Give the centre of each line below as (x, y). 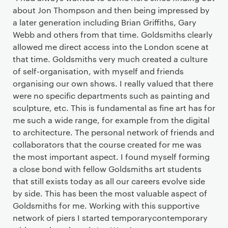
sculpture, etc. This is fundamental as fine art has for (114, 108)
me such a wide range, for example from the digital (111, 120)
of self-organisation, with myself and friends (98, 71)
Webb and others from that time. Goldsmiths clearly (113, 34)
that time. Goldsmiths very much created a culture (110, 59)
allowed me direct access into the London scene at (111, 47)
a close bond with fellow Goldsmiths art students (107, 169)
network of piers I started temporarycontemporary (110, 218)
